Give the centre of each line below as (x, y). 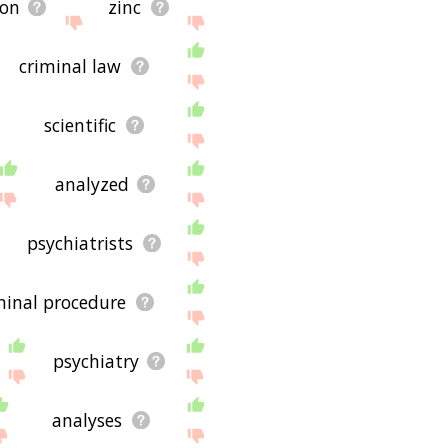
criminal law (70, 65)
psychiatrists (80, 242)
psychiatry (96, 360)
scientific (80, 124)
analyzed (91, 183)
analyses (87, 419)
